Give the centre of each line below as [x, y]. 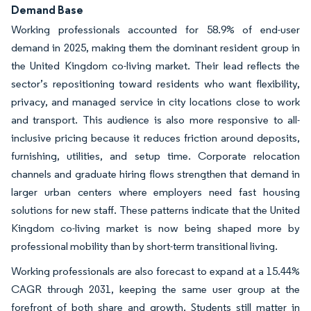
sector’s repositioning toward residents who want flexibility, [155, 83]
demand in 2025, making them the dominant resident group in [155, 47]
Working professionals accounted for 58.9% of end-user [155, 29]
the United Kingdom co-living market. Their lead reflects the [155, 65]
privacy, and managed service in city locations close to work [155, 101]
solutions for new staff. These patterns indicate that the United [155, 210]
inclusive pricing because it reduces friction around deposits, [155, 137]
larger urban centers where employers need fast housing [155, 192]
